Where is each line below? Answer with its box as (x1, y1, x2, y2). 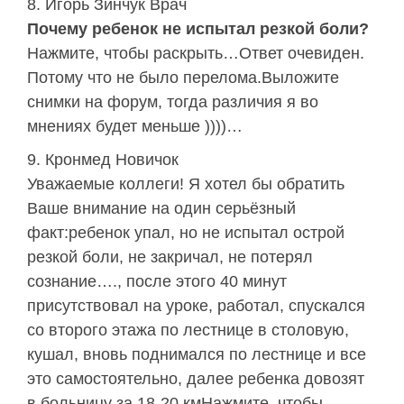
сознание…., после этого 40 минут (27, 272, 287, 291)
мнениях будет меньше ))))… (27, 117, 243, 136)
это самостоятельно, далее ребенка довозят (27, 370, 364, 389)
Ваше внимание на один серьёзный (27, 199, 296, 218)
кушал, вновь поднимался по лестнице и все (27, 345, 366, 364)
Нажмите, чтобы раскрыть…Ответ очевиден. (27, 44, 364, 63)
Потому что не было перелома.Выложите (27, 69, 339, 87)
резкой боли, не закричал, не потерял (27, 248, 313, 267)
